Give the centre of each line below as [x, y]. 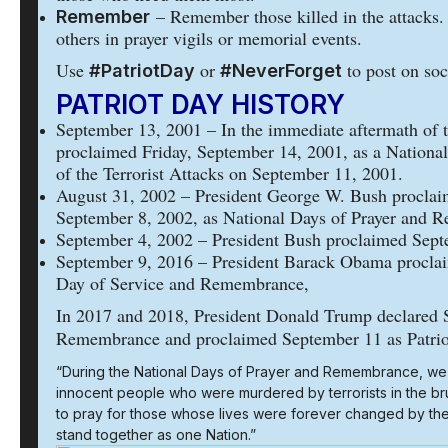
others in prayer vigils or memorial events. [209, 38]
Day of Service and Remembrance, [182, 283]
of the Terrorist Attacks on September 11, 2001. [229, 173]
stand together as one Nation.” [156, 434]
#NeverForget [281, 70]
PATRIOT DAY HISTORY [200, 104]
